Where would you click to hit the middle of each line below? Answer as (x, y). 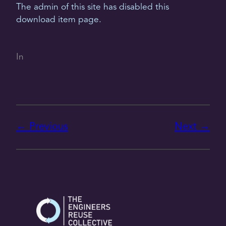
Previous (49, 127)
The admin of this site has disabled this (93, 7)
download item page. (59, 20)
